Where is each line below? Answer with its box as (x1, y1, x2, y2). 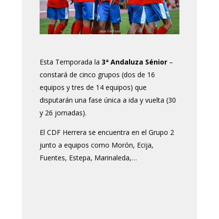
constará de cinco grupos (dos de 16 (39, 70, 155, 80)
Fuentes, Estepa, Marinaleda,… (39, 153, 137, 163)
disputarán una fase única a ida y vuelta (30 (39, 95, 176, 105)
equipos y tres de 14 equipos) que (39, 83, 147, 92)
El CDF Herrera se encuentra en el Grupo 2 (39, 128, 174, 137)
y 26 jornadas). (39, 108, 87, 118)
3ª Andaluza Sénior (99, 57, 169, 67)
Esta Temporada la (39, 57, 100, 67)
